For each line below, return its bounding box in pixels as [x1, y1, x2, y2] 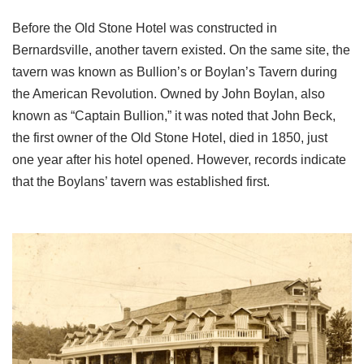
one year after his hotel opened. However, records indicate [12, 153, 346, 167]
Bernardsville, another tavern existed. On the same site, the [12, 43, 350, 58]
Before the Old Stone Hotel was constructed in [12, 21, 277, 36]
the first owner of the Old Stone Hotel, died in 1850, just [12, 131, 327, 145]
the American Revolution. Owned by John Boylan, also [12, 87, 325, 102]
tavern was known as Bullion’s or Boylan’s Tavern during [12, 65, 337, 80]
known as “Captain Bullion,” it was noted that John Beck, [12, 109, 336, 123]
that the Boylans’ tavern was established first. [12, 175, 270, 189]
